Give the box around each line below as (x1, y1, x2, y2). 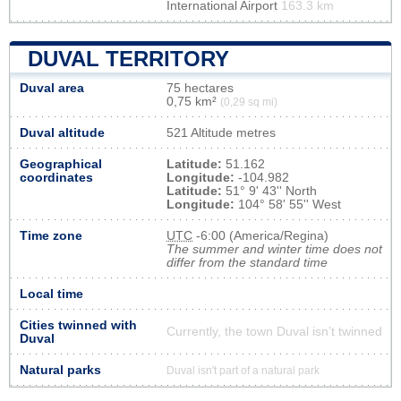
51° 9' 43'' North (222, 183, 317, 198)
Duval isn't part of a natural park (166, 364, 320, 376)
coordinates (20, 170, 93, 184)
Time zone (20, 228, 82, 243)
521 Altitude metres (166, 125, 276, 140)
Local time (20, 286, 83, 301)
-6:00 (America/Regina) (192, 228, 328, 243)
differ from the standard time (166, 255, 328, 269)
